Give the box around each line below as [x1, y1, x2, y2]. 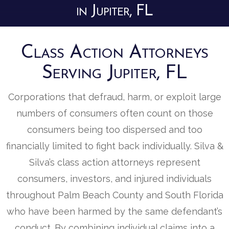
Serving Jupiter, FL [42, 63, 187, 83]
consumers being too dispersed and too [27, 124, 202, 135]
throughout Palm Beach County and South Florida [6, 189, 223, 200]
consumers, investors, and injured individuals [17, 173, 212, 184]
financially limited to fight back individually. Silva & [6, 140, 223, 151]
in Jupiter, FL [76, 4, 153, 19]
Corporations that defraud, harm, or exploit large [8, 91, 221, 102]
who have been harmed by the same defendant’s [7, 205, 222, 217]
